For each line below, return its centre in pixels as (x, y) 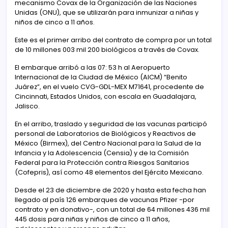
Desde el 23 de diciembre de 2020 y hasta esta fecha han (110, 190)
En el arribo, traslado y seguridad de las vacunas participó (111, 124)
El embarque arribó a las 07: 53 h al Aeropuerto (92, 67)
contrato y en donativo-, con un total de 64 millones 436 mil (112, 209)
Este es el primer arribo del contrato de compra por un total (113, 40)
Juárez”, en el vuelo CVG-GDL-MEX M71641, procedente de (109, 87)
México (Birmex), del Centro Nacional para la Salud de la (108, 143)
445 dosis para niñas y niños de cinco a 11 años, (92, 219)
